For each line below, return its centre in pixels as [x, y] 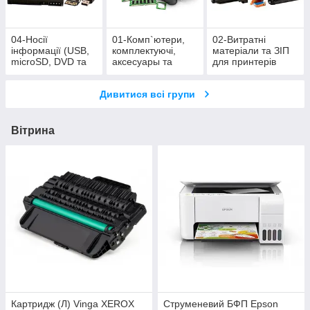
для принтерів [245, 62]
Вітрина [33, 131]
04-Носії [29, 40]
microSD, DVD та [49, 62]
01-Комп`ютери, [148, 40]
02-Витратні [239, 40]
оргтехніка [135, 73]
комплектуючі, [144, 51]
